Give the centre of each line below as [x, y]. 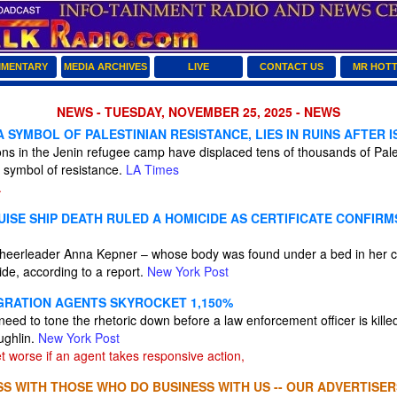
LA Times [152, 169]
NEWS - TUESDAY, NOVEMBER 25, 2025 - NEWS [198, 112]
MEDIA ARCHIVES [105, 66]
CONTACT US [292, 66]
